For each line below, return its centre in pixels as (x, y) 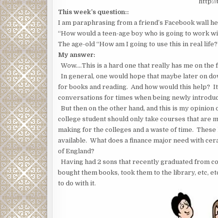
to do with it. (77, 183)
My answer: (77, 55)
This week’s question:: (93, 12)
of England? (76, 151)
